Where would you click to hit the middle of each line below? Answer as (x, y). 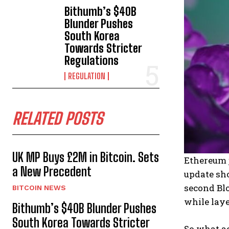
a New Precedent (52, 172)
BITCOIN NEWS (39, 188)
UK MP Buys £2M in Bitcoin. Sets (86, 157)
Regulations (92, 61)
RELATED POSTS (58, 119)
